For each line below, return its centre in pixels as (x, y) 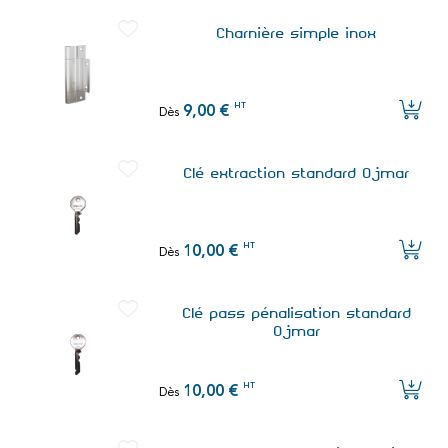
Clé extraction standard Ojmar (297, 173)
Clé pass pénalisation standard (297, 313)
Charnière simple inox (297, 33)
